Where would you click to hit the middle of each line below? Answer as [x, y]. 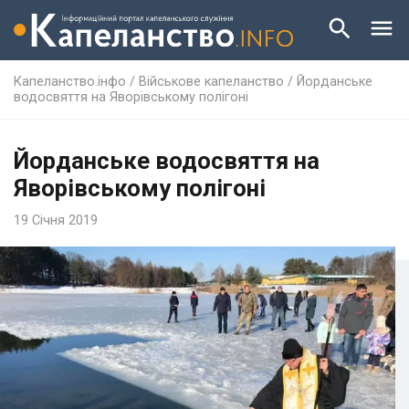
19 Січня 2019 [56, 220]
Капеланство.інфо [70, 81]
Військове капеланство [211, 81]
